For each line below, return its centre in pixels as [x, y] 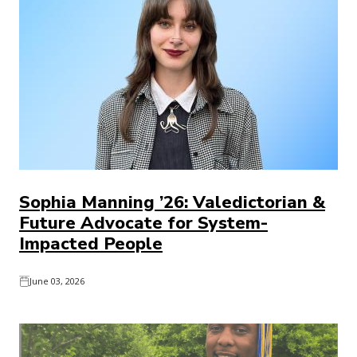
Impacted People [91, 244]
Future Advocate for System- [143, 223]
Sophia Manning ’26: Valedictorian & [172, 202]
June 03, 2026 [57, 281]
